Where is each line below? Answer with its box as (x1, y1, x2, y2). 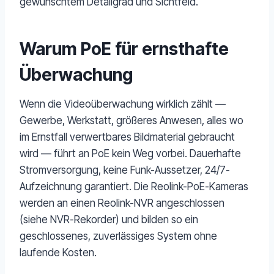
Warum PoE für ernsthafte (20, 39, 229, 60)
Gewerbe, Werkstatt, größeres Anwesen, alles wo (20, 114, 243, 127)
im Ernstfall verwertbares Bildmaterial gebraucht (20, 131, 235, 144)
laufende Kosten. (20, 246, 97, 259)
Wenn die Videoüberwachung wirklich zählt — (20, 98, 226, 111)
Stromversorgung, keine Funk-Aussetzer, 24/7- (20, 164, 230, 177)
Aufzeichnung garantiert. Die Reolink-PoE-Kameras (20, 180, 248, 193)
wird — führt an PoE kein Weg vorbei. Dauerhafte (20, 147, 241, 160)
